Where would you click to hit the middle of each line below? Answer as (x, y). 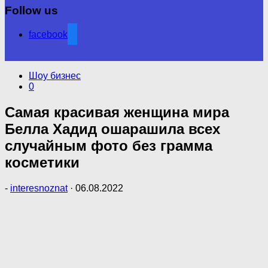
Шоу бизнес (55, 76)
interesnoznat (39, 188)
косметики (42, 163)
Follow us (31, 10)
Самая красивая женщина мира (117, 112)
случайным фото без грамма (109, 146)
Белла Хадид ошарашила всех (112, 129)
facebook (48, 35)
